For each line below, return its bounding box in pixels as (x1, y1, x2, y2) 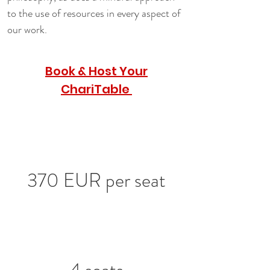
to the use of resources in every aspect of (7, 5, 183, 21)
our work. (7, 22, 47, 37)
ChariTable (61, 81, 132, 98)
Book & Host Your (45, 63, 148, 80)
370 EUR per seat (27, 166, 166, 194)
